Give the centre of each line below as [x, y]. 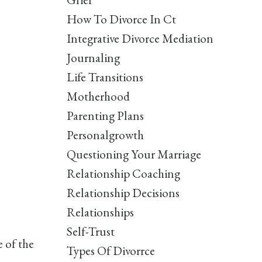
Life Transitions [105, 77]
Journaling [93, 58]
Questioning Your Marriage [134, 154]
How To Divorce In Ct [121, 19]
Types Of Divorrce [111, 251]
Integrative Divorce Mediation [140, 39]
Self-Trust [90, 232]
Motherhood [98, 96]
